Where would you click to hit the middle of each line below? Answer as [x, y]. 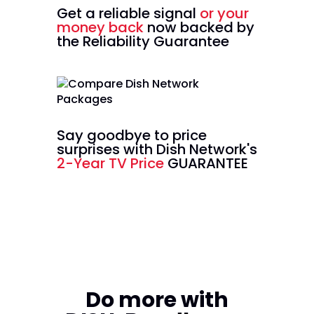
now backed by [199, 27]
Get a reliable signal [128, 13]
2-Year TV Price [112, 163]
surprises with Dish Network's [157, 149]
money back [100, 27]
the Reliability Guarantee [143, 41]
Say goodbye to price [131, 135]
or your [224, 13]
